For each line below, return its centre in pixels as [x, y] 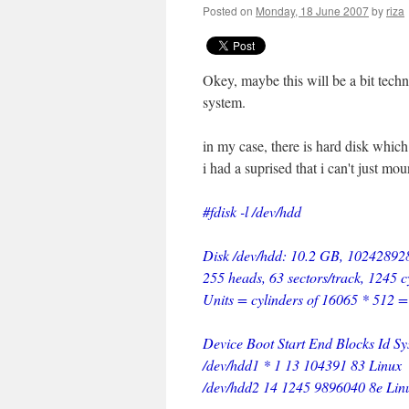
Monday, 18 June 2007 [312, 10]
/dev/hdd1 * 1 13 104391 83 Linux [302, 365]
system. [226, 102]
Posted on [228, 10]
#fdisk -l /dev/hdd [252, 211]
